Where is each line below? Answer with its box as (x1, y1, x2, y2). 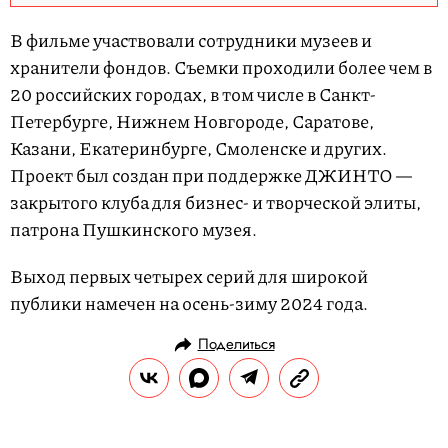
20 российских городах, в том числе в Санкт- (10, 81, 376, 108)
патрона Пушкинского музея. (10, 216, 257, 243)
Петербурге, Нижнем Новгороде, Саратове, (10, 108, 374, 135)
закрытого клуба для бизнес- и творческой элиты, (10, 189, 421, 216)
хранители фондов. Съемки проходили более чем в (10, 54, 432, 81)
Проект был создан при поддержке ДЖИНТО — (10, 162, 413, 189)
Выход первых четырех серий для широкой (10, 263, 368, 290)
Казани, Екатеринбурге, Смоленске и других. (10, 135, 387, 162)
